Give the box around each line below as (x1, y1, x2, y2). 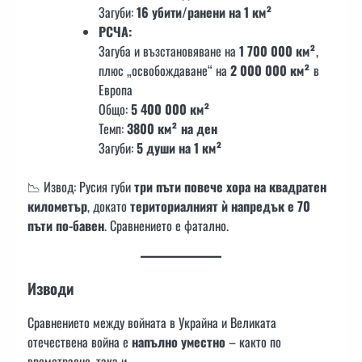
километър (27, 196, 87, 217)
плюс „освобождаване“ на (99, 61, 230, 81)
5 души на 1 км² (137, 138, 222, 158)
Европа (99, 80, 133, 100)
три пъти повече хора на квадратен (134, 177, 326, 197)
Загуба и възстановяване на (99, 41, 239, 61)
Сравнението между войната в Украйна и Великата (27, 312, 276, 332)
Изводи (27, 276, 74, 299)
